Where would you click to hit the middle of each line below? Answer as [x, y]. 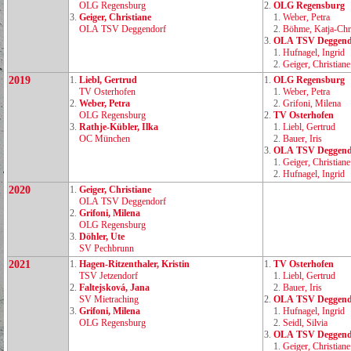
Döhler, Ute [102, 237]
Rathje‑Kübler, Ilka [119, 127]
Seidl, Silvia [305, 323]
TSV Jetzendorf [109, 276]
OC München [105, 139]
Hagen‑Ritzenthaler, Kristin [134, 264]
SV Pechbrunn [107, 248]
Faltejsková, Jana [114, 288]
